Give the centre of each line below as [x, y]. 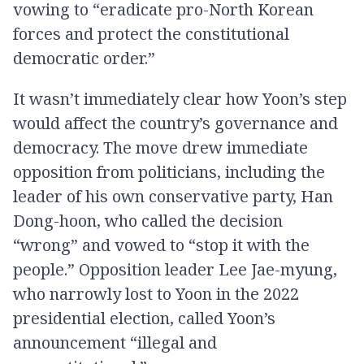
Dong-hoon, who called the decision [148, 221]
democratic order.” [84, 58]
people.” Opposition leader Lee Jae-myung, [175, 269]
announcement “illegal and [115, 342]
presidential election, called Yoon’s [144, 318]
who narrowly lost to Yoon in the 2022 [156, 294]
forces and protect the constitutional [151, 34]
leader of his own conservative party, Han [173, 196]
